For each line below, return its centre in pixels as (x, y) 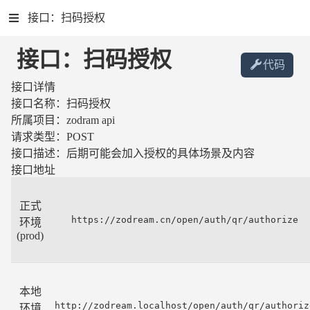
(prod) (30, 236)
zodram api (91, 120)
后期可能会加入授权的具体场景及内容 (161, 153)
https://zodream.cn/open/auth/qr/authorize (185, 220)
